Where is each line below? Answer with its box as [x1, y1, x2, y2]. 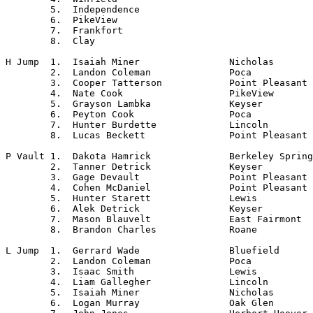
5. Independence [6, 4, 50, 15]
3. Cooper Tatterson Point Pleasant [6, 78, 50, 88]
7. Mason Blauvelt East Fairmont [6, 214, 50, 224]
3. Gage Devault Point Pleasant [6, 172, 50, 182]
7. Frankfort [6, 25, 50, 36]
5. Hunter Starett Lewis [6, 193, 50, 203]
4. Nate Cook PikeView [6, 88, 50, 99]
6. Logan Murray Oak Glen [6, 298, 50, 308]
